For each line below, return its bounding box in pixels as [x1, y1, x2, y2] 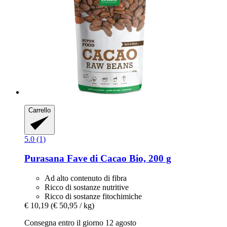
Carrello [28, 106, 51, 115]
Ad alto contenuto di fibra [45, 174, 127, 183]
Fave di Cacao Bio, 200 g [64, 153, 171, 164]
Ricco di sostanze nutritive [45, 183, 129, 192]
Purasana [24, 153, 64, 164]
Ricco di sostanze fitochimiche [45, 192, 142, 201]
